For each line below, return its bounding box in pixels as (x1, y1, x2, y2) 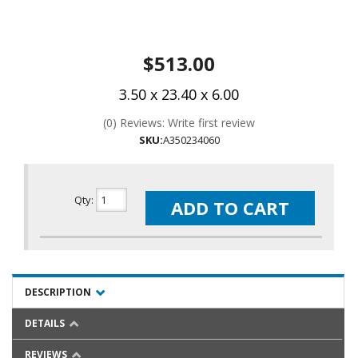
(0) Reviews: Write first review (103, 115, 255, 130)
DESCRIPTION (25, 285, 91, 300)
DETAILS (25, 316, 65, 331)
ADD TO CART (171, 195, 290, 220)
